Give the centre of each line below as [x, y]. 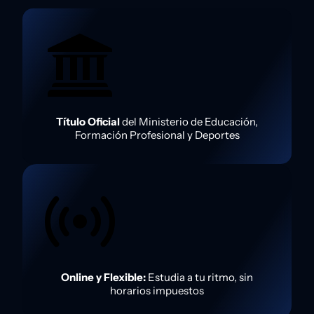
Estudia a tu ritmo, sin [199, 278]
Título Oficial [88, 122]
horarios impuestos [157, 291]
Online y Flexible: [103, 278]
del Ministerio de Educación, [189, 122]
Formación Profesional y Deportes [157, 135]
